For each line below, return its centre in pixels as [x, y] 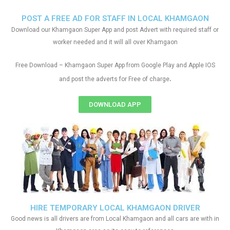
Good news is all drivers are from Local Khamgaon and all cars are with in [115, 219]
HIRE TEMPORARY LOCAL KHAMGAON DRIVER [115, 208]
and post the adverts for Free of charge [114, 79]
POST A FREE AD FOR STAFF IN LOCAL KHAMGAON [115, 18]
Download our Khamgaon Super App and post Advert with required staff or [115, 30]
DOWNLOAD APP [115, 104]
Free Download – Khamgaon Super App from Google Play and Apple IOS [115, 65]
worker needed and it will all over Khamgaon [115, 42]
